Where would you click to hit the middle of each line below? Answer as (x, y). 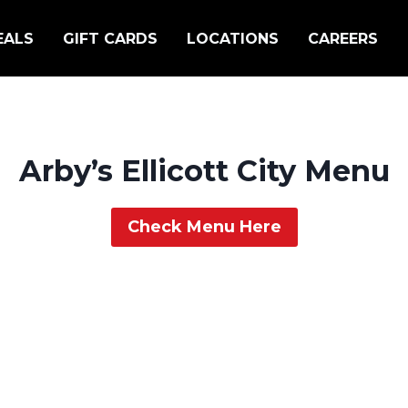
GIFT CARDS (110, 38)
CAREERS (343, 38)
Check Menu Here (204, 227)
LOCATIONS (233, 38)
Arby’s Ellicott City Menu (204, 171)
